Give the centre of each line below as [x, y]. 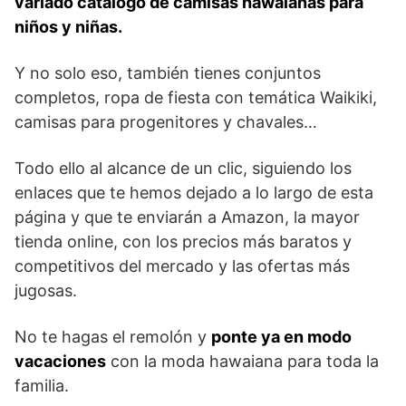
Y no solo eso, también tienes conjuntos [168, 73]
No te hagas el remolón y [113, 337]
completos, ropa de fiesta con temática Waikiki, [196, 97]
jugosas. [46, 290]
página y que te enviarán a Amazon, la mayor [187, 217]
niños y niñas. [68, 27]
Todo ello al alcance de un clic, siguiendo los [183, 168]
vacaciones [60, 361]
